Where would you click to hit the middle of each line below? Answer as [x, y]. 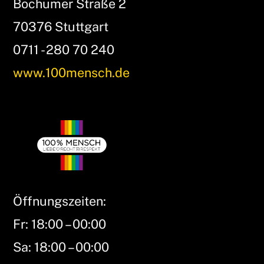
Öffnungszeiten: [60, 201]
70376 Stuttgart [61, 27]
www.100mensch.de [72, 73]
